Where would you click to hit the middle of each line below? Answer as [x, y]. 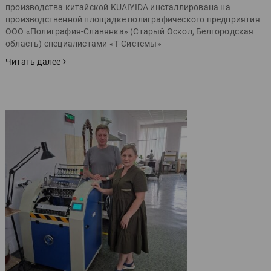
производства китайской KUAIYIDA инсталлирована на [118, 7]
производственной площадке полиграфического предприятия [133, 19]
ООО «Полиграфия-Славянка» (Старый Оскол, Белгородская [130, 31]
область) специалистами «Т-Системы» [83, 43]
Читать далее [34, 61]
